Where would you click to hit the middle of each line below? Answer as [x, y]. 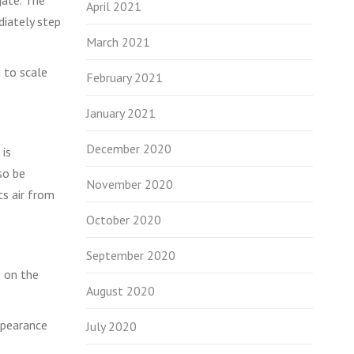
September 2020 [130, 255]
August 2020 [120, 291]
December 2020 [128, 149]
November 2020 [129, 184]
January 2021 [121, 113]
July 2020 [111, 326]
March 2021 [118, 42]
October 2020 [123, 220]
